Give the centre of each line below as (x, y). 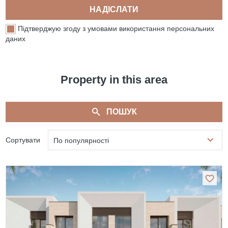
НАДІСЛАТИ (114, 9)
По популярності (81, 141)
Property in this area (114, 80)
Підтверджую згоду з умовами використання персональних (116, 29)
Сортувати (23, 140)
